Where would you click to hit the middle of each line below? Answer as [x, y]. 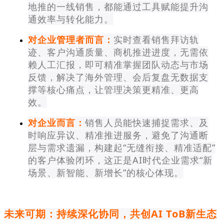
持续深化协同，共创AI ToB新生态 [137, 213]
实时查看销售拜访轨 [156, 39]
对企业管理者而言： [71, 39]
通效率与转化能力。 [71, 19]
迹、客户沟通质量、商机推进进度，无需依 [118, 52]
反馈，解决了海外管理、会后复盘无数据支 [118, 77]
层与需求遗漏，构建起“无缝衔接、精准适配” [122, 147]
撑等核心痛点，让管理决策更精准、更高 [113, 89]
